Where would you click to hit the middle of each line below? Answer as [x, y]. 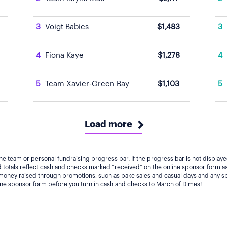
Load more [108, 124]
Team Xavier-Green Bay [87, 84]
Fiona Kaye [64, 55]
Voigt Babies [67, 27]
